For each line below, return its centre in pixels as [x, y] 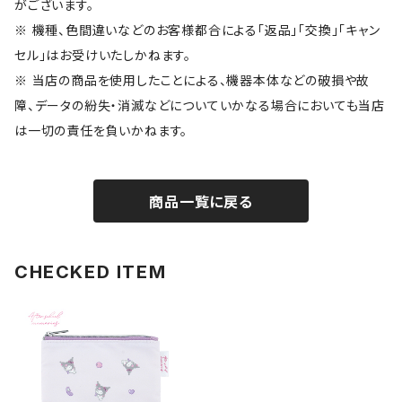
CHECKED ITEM [91, 272]
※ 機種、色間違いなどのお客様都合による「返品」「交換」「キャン [197, 30]
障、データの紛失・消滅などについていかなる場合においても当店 [200, 105]
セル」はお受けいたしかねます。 [103, 55]
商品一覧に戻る [201, 202]
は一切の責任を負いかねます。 [101, 131]
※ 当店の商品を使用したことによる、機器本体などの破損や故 [192, 80]
